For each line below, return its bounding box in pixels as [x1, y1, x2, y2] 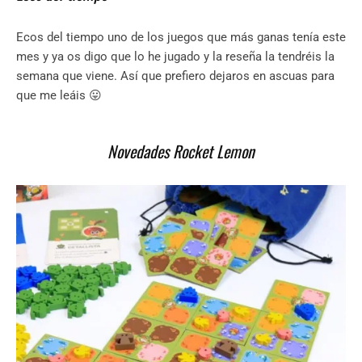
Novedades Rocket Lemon [107, 139, 255, 164]
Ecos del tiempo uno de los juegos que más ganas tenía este [16, 30, 346, 45]
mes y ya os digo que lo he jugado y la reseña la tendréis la [16, 49, 335, 65]
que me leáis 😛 [16, 88, 105, 103]
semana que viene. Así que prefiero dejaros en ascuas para [16, 69, 335, 84]
